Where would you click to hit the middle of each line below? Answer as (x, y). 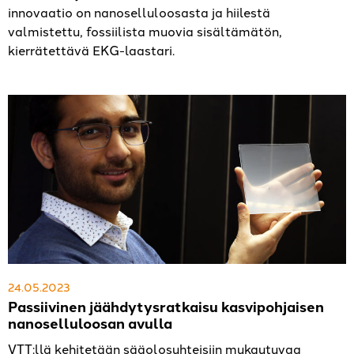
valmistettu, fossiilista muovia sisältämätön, (145, 31)
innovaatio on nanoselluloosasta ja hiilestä (139, 12)
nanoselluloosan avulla (92, 323)
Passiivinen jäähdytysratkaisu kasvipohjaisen (166, 307)
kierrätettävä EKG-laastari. (91, 50)
